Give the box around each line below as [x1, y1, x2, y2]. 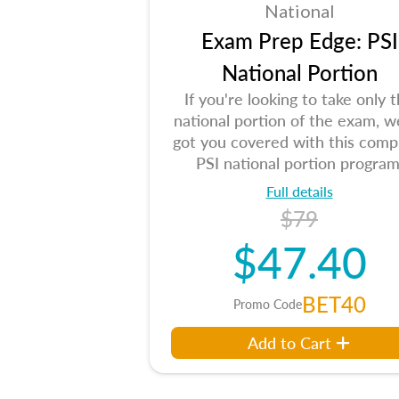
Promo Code [232, 295, 302, 313]
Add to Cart [248, 331, 331, 354]
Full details [265, 181, 333, 201]
